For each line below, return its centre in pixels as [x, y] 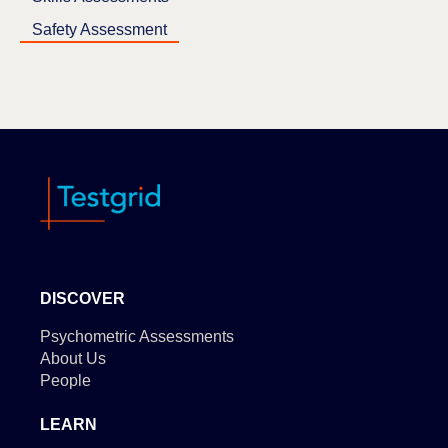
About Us [73, 358]
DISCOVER [82, 298]
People [65, 380]
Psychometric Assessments [137, 336]
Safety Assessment [99, 29]
